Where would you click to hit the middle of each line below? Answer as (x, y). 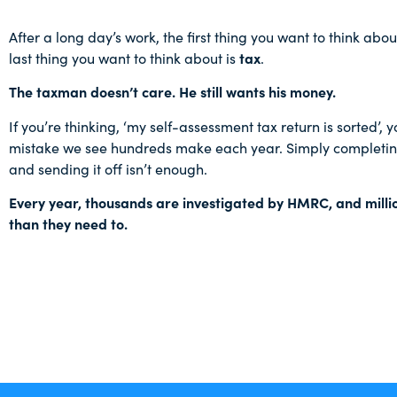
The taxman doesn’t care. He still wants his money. (172, 92)
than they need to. (68, 223)
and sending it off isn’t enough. (110, 168)
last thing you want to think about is (124, 57)
